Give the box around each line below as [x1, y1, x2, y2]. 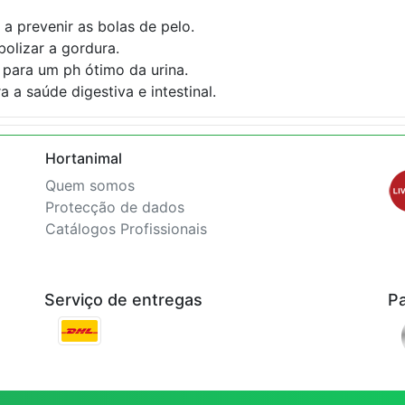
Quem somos [45, 176, 135, 194]
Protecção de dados [45, 198, 184, 216]
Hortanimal [45, 149, 122, 167]
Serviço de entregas [44, 290, 202, 309]
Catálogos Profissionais [45, 220, 207, 238]
